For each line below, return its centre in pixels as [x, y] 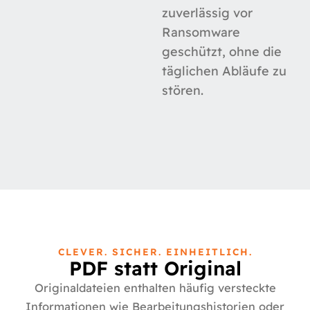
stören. [183, 90]
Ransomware [201, 32]
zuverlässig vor [207, 12]
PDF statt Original [155, 268]
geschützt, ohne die [222, 51]
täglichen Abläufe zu [224, 71]
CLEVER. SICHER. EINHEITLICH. [155, 251]
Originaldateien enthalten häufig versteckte [155, 288]
